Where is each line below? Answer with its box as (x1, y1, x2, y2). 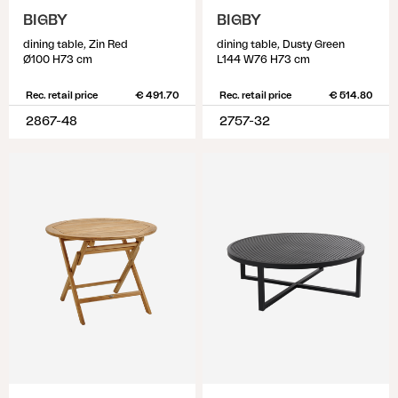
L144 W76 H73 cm (217, 54, 310, 65)
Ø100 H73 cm (23, 54, 92, 65)
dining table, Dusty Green (217, 39, 345, 50)
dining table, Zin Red (23, 39, 128, 50)
